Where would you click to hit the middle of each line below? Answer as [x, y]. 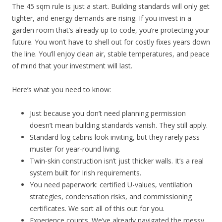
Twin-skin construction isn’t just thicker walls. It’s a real [117, 161]
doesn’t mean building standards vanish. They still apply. [119, 125]
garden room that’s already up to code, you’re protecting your [111, 30]
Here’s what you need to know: [61, 89]
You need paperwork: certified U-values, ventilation [111, 184]
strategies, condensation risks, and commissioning [111, 196]
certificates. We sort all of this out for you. [97, 208]
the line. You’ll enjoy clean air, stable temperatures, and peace [111, 54]
